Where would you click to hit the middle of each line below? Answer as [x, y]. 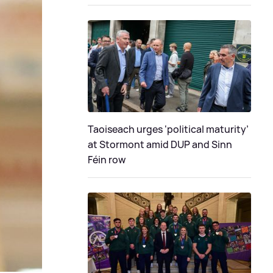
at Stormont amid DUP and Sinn [160, 144]
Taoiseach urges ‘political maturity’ [168, 129]
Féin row [107, 159]
